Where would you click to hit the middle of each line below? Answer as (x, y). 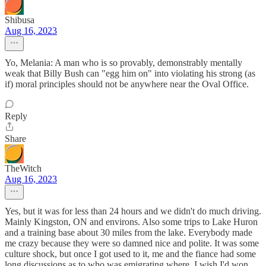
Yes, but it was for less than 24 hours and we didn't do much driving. (133, 211)
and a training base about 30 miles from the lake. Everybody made (129, 232)
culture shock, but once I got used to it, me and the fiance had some (130, 254)
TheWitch (23, 168)
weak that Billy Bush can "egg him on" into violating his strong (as (130, 73)
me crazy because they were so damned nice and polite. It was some (132, 243)
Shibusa (20, 20)
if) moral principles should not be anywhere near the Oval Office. (127, 84)
